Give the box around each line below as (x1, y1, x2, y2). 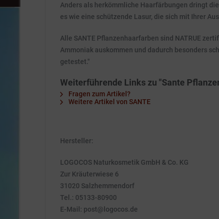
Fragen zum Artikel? (67, 90, 131, 98)
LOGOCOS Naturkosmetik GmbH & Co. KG (60, 158, 189, 166)
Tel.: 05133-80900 (60, 194, 117, 201)
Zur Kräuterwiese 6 (60, 170, 119, 178)
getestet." (60, 58, 90, 66)
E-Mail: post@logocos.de (60, 205, 138, 213)
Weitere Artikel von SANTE (67, 98, 151, 106)
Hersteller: (60, 137, 93, 145)
